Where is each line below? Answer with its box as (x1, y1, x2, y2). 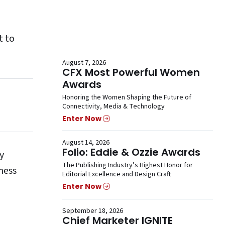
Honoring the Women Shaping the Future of (62, 92, 191, 103)
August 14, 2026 (62, 138, 109, 148)
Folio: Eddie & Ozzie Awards (62, 145, 200, 160)
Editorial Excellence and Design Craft (62, 169, 171, 180)
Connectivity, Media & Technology (62, 101, 165, 112)
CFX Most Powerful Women (62, 65, 200, 80)
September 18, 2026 (62, 205, 123, 216)
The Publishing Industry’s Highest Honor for (62, 160, 193, 171)
